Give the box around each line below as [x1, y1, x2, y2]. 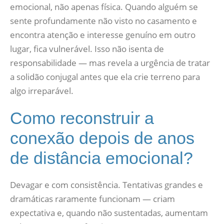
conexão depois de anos [10, 128, 194, 147]
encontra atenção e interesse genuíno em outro [10, 29, 195, 40]
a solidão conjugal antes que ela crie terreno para [10, 71, 200, 82]
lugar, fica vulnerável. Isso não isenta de [10, 43, 164, 54]
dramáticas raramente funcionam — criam [10, 193, 175, 204]
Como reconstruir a [10, 108, 154, 127]
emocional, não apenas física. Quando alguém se [10, 1, 198, 12]
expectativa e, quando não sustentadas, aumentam [10, 207, 208, 218]
